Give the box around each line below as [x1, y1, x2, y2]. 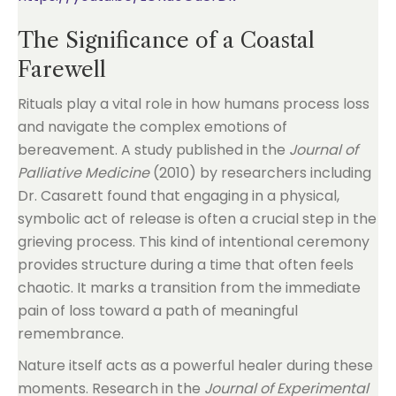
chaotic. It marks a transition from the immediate [18, 278, 361, 298]
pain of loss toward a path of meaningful [18, 301, 298, 321]
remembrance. [18, 324, 124, 344]
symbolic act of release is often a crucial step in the [18, 209, 377, 229]
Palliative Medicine [18, 163, 149, 183]
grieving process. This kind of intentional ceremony [18, 232, 369, 252]
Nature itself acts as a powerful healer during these [18, 355, 373, 376]
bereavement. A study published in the [18, 140, 289, 160]
